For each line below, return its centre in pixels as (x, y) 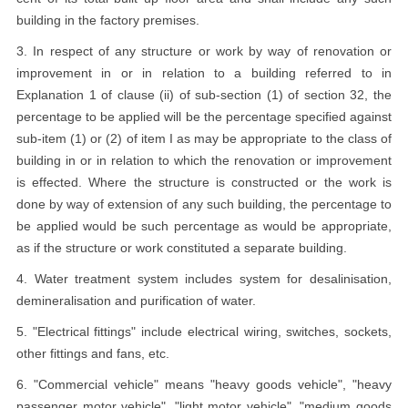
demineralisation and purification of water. (136, 301)
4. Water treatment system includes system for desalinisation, (204, 279)
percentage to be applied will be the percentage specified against (204, 117)
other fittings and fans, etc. (93, 353)
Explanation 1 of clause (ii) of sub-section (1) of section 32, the (204, 95)
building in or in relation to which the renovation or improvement (204, 160)
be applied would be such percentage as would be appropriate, (204, 226)
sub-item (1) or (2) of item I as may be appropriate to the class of (204, 138)
